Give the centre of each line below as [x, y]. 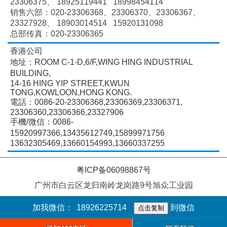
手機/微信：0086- [42, 122]
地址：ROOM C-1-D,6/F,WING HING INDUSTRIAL [101, 62]
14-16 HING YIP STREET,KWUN [70, 84]
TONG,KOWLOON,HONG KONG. [72, 93]
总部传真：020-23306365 [57, 34]
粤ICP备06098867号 [113, 170]
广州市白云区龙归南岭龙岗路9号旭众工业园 [113, 185]
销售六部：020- [39, 13]
